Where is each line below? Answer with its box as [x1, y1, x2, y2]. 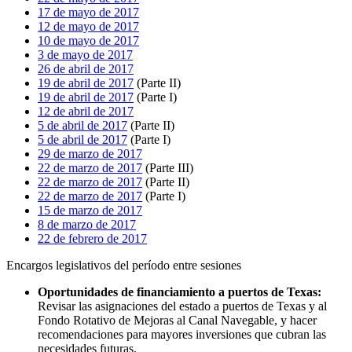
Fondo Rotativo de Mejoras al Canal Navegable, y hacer [38, 313, 317, 327]
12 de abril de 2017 [38, 104, 134, 118]
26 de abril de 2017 [38, 61, 134, 75]
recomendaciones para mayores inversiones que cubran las [38, 327, 326, 341]
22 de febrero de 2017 [38, 231, 147, 245]
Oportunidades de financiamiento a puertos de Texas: [38, 284, 321, 299]
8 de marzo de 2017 [38, 217, 136, 231]
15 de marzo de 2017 [38, 203, 142, 217]
